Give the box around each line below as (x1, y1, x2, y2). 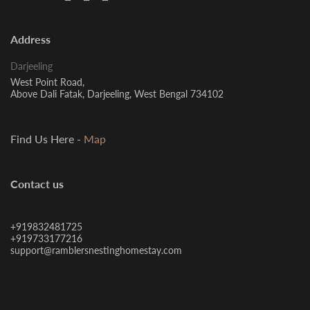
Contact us (10, 176, 64, 192)
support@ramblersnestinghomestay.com (10, 243, 182, 257)
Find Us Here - (10, 131, 84, 147)
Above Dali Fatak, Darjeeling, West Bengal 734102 (10, 86, 224, 101)
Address (10, 31, 51, 48)
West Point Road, (10, 75, 84, 89)
